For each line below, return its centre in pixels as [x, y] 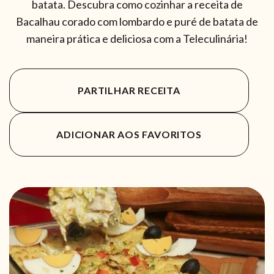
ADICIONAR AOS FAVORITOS [129, 135]
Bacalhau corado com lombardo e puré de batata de [137, 22]
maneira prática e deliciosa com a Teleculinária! [137, 39]
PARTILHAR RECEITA [129, 91]
